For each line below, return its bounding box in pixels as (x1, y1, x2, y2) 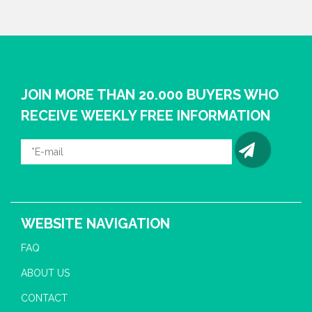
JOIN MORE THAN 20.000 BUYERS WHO (21, 86, 279, 103)
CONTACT (21, 292, 68, 304)
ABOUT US (21, 267, 70, 279)
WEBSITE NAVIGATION (21, 214, 170, 232)
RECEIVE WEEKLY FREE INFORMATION (21, 107, 270, 124)
